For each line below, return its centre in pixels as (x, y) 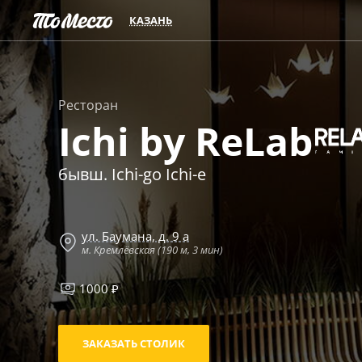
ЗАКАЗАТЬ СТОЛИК (134, 343)
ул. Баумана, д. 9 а (135, 236)
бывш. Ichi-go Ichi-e (132, 174)
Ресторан (88, 105)
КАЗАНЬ (151, 20)
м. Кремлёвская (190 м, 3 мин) (152, 250)
